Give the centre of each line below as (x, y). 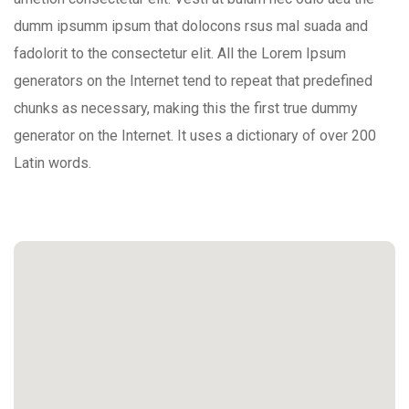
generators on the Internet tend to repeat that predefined (193, 81)
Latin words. (52, 163)
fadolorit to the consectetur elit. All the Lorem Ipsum (180, 54)
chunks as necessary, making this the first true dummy (186, 109)
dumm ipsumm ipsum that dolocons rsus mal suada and (191, 26)
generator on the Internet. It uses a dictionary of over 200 (195, 136)
